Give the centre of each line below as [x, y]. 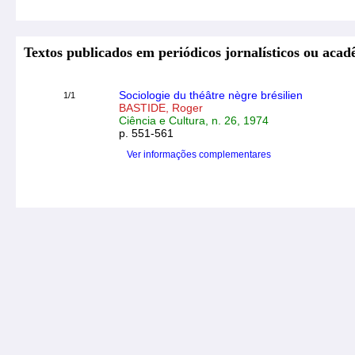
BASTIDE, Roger [161, 108]
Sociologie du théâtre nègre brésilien [211, 95]
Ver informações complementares [199, 155]
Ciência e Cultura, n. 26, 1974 [194, 120]
